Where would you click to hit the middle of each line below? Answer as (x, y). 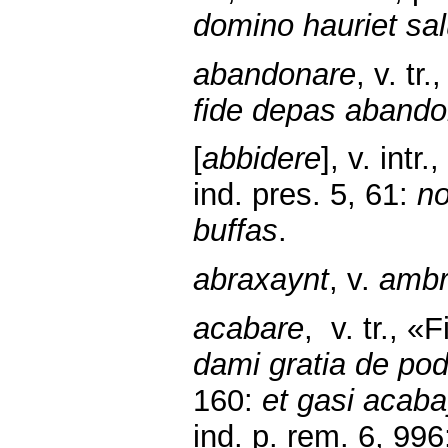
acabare (248, 328)
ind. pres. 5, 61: (305, 195)
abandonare (274, 74)
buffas (235, 231)
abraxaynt (261, 279)
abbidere (261, 159)
